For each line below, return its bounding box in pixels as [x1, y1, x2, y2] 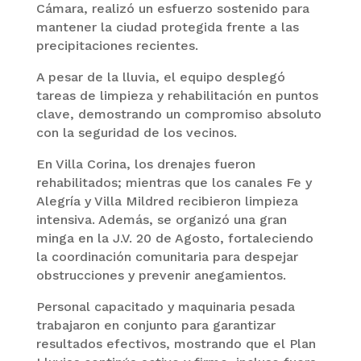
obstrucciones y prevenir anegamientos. [35, 268, 286, 283]
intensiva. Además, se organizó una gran [35, 212, 287, 227]
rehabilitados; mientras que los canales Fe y [35, 175, 312, 190]
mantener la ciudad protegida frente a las [35, 19, 299, 35]
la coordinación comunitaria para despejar [35, 249, 298, 264]
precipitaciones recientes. [35, 38, 198, 53]
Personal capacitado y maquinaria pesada [35, 299, 295, 314]
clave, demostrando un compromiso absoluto [35, 106, 322, 122]
